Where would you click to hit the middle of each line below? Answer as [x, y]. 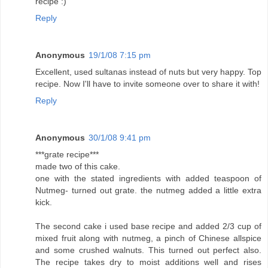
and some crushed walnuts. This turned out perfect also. [148, 250]
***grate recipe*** [67, 155]
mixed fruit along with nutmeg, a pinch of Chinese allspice [148, 238]
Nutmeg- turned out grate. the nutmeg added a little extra [148, 191]
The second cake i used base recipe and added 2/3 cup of [148, 226]
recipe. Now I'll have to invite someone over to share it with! [147, 84]
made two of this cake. [78, 167]
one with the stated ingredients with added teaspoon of [148, 179]
